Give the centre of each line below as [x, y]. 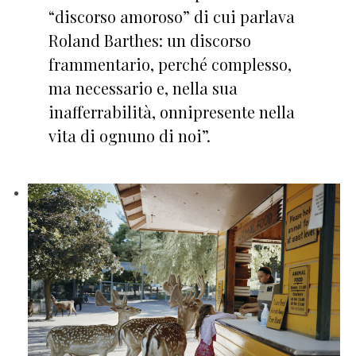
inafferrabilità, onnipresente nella [171, 111]
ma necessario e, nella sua [143, 87]
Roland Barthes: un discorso [149, 40]
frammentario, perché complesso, [170, 64]
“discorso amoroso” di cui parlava [171, 16]
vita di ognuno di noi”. [129, 135]
